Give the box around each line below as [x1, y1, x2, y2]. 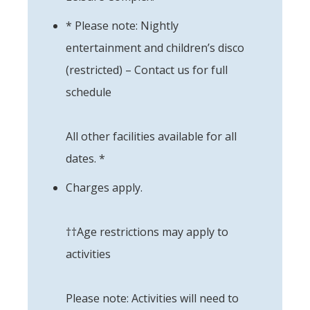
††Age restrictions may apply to [66, 224, 228, 239]
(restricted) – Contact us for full [66, 62, 228, 77]
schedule [66, 84, 111, 100]
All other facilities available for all [66, 128, 237, 144]
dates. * [66, 150, 105, 166]
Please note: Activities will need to [66, 290, 239, 306]
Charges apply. [66, 179, 143, 195]
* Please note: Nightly [66, 17, 179, 33]
